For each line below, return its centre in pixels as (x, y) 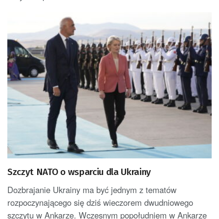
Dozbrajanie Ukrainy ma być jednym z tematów (92, 189)
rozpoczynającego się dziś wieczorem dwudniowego (100, 202)
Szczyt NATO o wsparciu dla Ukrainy (79, 172)
